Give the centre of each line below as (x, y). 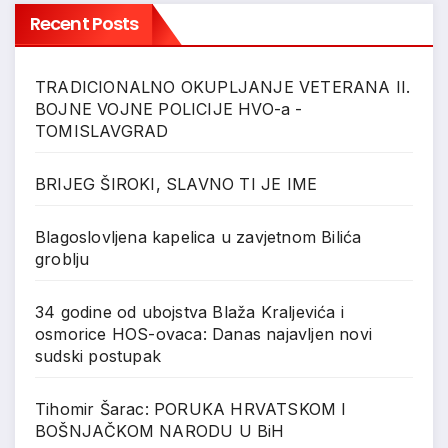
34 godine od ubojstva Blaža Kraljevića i (190, 311)
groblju (62, 258)
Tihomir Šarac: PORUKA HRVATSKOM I (191, 408)
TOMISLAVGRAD (102, 130)
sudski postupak (98, 355)
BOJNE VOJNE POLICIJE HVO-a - (169, 108)
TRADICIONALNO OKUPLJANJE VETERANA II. (223, 86)
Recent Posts (84, 23)
